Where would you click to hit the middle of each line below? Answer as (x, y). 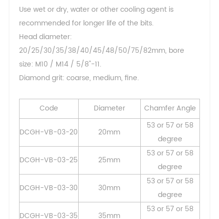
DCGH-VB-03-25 (49, 160)
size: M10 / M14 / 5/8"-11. (60, 65)
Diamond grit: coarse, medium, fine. (79, 78)
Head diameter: (45, 37)
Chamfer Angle (170, 109)
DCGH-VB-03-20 (49, 132)
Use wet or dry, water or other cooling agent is (96, 10)
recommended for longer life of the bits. (86, 23)
